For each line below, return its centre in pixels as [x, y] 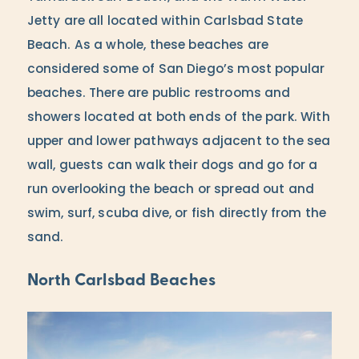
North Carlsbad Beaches [121, 281]
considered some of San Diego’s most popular [176, 70]
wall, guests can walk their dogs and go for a [172, 166]
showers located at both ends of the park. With [178, 118]
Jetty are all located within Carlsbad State [165, 22]
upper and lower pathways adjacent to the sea [179, 142]
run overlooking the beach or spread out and [171, 190]
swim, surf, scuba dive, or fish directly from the [177, 214]
